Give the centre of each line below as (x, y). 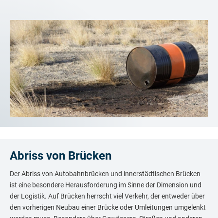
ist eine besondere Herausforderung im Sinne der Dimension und (106, 185)
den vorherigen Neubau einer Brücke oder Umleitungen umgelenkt (108, 207)
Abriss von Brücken (61, 155)
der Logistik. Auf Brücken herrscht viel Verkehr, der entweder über (107, 196)
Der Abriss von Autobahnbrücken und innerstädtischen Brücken (105, 173)
